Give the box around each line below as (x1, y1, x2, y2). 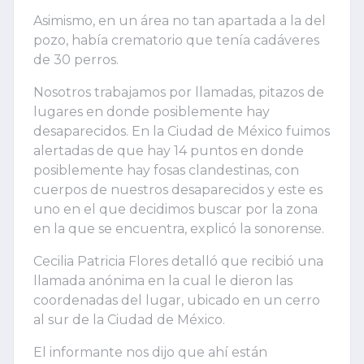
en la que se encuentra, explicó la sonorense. (33, 220, 324, 236)
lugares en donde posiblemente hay (33, 103, 270, 119)
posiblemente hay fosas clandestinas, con (33, 162, 299, 178)
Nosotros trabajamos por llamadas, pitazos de (33, 84, 324, 100)
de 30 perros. (33, 51, 119, 67)
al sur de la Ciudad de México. (33, 311, 225, 327)
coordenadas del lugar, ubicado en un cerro (33, 292, 320, 308)
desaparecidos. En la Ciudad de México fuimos (33, 123, 330, 139)
